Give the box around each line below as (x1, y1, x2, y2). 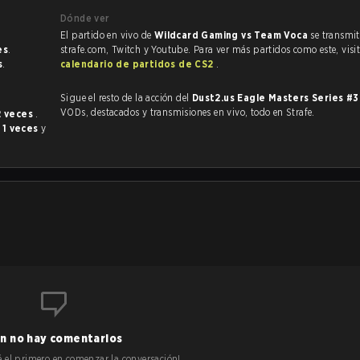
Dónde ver (60, 12, 110, 24)
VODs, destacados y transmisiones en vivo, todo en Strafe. (60, 106, 315, 118)
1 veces (2, 122, 41, 134)
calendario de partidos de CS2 (60, 58, 216, 70)
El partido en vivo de (60, 29, 154, 41)
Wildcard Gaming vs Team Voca (153, 29, 311, 41)
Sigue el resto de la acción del (60, 92, 192, 104)
